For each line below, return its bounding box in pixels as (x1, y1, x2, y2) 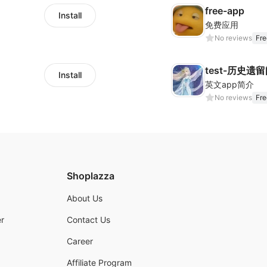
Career (67, 236, 93, 246)
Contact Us (67, 215, 110, 225)
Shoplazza (67, 170, 114, 182)
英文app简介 (205, 79, 254, 89)
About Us (67, 193, 103, 203)
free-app (205, 5, 244, 17)
